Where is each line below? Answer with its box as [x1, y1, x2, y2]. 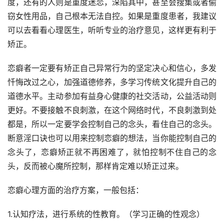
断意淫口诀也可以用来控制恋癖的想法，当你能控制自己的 [7, 133, 216, 143]
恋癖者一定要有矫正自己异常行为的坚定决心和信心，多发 [7, 63, 216, 73]
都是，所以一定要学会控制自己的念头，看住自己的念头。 [7, 119, 216, 129]
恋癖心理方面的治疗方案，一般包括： [7, 185, 143, 195]
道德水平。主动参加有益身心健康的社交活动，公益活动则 [7, 91, 216, 101]
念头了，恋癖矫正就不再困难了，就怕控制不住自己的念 [7, 147, 216, 157]
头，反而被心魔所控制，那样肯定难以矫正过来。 [7, 161, 183, 171]
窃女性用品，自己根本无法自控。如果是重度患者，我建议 [7, 11, 216, 21]
